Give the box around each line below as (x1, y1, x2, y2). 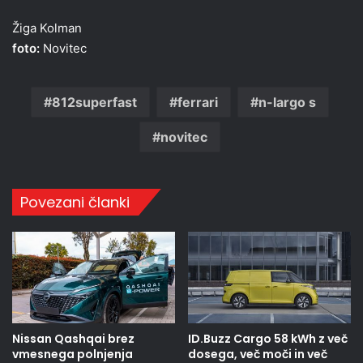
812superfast (51, 94, 137, 111)
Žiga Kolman (12, 20, 82, 36)
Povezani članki (20, 192, 130, 213)
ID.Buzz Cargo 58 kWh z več (188, 331, 348, 348)
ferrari (177, 94, 218, 111)
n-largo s (258, 94, 316, 111)
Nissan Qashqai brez (12, 331, 135, 348)
